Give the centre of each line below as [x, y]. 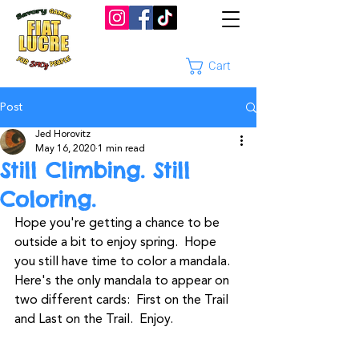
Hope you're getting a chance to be [119, 224]
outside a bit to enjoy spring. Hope [117, 243]
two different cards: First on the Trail [123, 301]
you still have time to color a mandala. [124, 262]
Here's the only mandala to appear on [123, 281]
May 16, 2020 [65, 149]
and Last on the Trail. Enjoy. [94, 320]
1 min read [121, 149]
